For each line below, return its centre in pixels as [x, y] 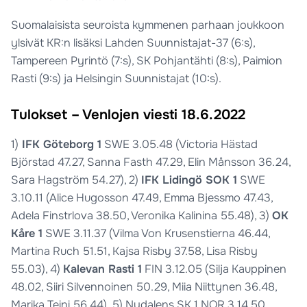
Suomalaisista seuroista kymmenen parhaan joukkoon [148, 25]
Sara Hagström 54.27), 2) [76, 180]
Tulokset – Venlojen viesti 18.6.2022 [128, 114]
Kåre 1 [27, 233]
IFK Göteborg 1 [60, 144]
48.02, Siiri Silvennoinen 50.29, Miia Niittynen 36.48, [144, 286]
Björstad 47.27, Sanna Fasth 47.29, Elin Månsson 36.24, [151, 162]
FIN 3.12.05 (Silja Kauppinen [214, 269]
